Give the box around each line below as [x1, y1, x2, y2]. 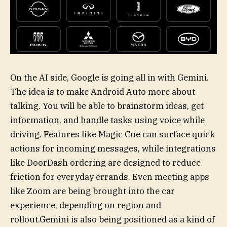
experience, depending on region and [10, 200, 161, 211]
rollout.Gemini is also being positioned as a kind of [10, 214, 215, 225]
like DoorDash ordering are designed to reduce [10, 157, 201, 168]
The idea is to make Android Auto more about [10, 86, 195, 97]
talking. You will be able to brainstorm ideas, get [10, 100, 204, 111]
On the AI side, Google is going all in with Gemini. [10, 72, 209, 83]
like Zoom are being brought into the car [10, 185, 175, 197]
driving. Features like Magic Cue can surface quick [10, 129, 215, 140]
